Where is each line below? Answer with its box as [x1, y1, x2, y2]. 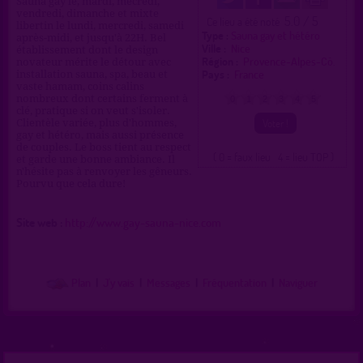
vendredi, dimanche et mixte [16, 6, 159, 19]
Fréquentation [202, 274, 267, 290]
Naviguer [278, 274, 318, 290]
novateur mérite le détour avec [16, 55, 171, 68]
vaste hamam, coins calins [16, 79, 144, 92]
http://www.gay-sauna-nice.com [65, 213, 221, 230]
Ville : [202, 40, 229, 56]
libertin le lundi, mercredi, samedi [16, 19, 184, 32]
